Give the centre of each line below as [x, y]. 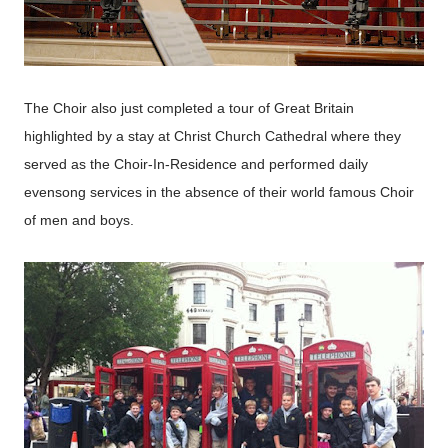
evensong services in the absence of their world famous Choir [219, 192]
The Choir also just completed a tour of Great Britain [189, 108]
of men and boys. [79, 220]
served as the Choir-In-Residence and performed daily [196, 164]
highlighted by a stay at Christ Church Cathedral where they [212, 136]
